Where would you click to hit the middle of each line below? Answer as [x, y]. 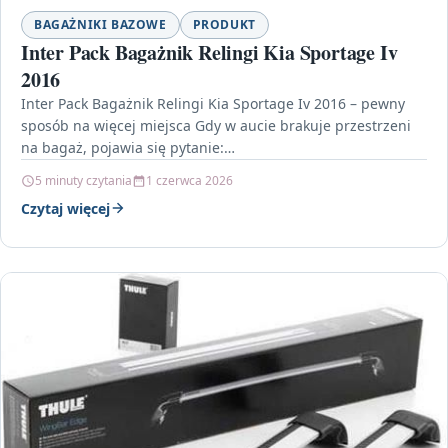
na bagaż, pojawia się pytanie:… [128, 147]
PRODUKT [224, 24]
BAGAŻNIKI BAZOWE [100, 24]
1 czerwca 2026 [189, 180]
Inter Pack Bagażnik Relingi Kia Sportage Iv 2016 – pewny [213, 103]
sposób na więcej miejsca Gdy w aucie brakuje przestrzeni [216, 125]
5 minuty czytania [83, 180]
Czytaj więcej [65, 208]
